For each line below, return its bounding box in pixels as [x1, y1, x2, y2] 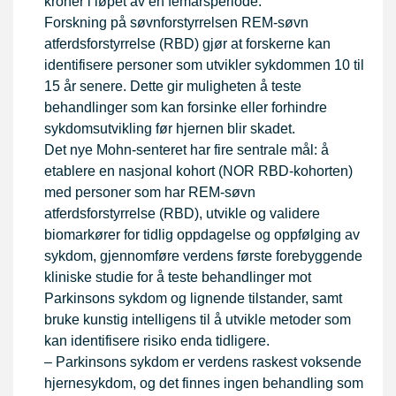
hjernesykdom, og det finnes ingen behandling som [44, 376, 363, 392]
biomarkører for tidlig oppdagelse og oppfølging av [44, 227, 360, 243]
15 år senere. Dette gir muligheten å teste [44, 79, 301, 95]
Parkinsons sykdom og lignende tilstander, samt [44, 291, 342, 307]
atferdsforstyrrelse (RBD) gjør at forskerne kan [44, 36, 331, 52]
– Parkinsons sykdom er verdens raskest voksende [44, 354, 362, 370]
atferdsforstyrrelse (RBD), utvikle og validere [44, 206, 320, 222]
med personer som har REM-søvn [44, 185, 255, 201]
